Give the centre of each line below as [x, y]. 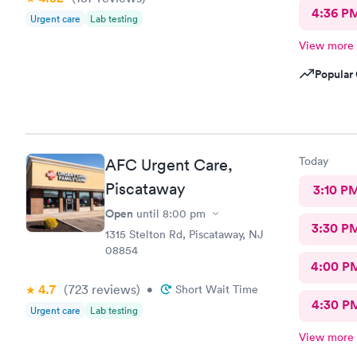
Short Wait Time [217, 289]
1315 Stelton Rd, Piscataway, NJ [184, 234]
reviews [112, 289]
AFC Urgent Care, [169, 165]
